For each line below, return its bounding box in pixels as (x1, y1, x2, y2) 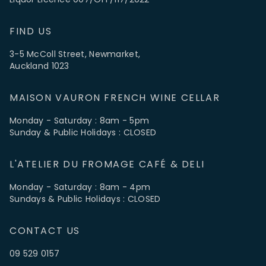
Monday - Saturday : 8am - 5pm (9, 115, 150, 126)
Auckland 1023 (9, 60, 69, 72)
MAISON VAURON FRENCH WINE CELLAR (9, 91, 220, 104)
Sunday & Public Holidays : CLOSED (9, 126, 157, 138)
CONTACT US (9, 224, 80, 237)
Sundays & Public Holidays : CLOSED (9, 193, 161, 205)
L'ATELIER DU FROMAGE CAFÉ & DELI (9, 157, 205, 171)
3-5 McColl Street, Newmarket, (9, 48, 141, 60)
